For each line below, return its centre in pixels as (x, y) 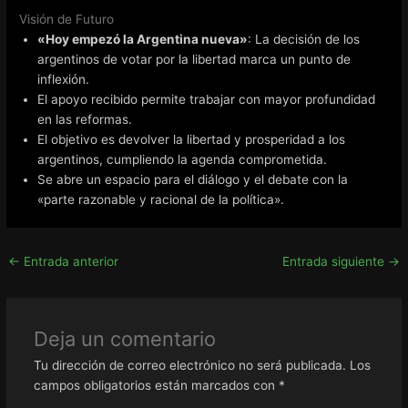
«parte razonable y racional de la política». (161, 199)
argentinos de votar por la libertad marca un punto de (194, 59)
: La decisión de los (304, 39)
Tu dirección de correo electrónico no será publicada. (189, 366)
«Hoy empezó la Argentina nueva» (143, 39)
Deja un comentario (124, 339)
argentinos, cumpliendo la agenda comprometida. (183, 159)
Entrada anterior (70, 261)
